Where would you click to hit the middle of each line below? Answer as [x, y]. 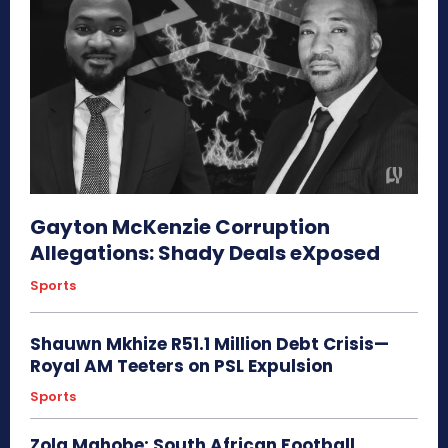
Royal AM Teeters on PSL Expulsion [181, 365]
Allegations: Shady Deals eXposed [205, 252]
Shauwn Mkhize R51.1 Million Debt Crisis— [209, 343]
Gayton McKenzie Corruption [180, 226]
